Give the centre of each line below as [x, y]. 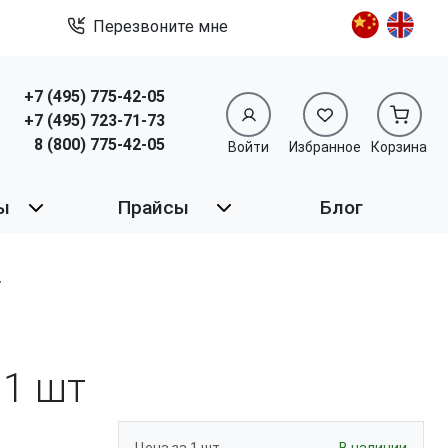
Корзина [399, 147]
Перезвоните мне [161, 26]
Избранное [325, 147]
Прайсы [153, 208]
